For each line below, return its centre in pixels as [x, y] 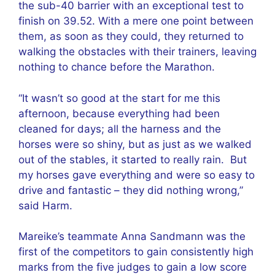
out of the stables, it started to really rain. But [133, 159]
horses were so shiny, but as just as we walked [135, 144]
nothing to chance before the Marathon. [117, 67]
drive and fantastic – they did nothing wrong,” [131, 190]
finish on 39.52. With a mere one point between [136, 21]
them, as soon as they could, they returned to [131, 36]
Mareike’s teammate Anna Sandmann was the [132, 236]
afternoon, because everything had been [119, 113]
